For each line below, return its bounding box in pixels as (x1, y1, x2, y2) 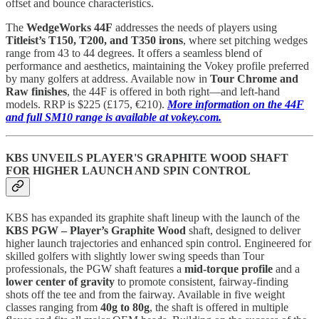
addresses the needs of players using (113, 21, 277, 33)
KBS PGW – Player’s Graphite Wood (6, 224, 186, 237)
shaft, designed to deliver (186, 224, 300, 237)
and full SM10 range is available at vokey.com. (6, 110, 221, 123)
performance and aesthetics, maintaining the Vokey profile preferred (6, 59, 309, 72)
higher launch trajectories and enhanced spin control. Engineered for (6, 237, 311, 250)
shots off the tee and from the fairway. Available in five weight (6, 288, 285, 301)
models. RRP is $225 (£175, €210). (6, 98, 167, 110)
